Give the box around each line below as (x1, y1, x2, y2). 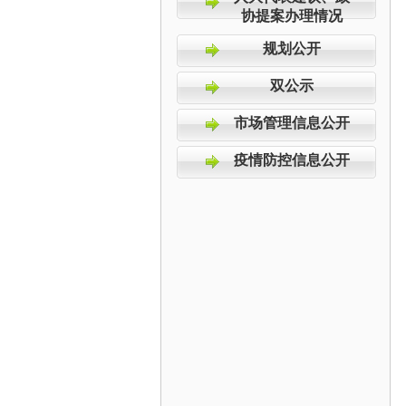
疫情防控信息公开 (233, 152, 350, 168)
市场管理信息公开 (233, 115, 350, 130)
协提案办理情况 (240, 8, 343, 24)
